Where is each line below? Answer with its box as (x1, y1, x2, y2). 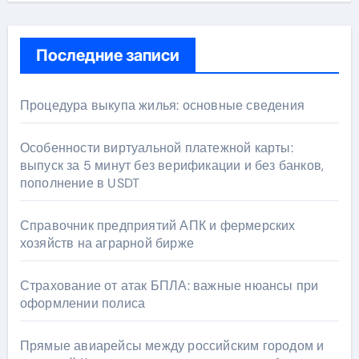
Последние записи (35, 45, 179, 65)
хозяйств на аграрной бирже (19, 234, 194, 252)
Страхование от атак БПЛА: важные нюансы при (19, 276, 319, 294)
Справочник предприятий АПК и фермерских (19, 216, 296, 234)
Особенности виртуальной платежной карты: (19, 139, 293, 156)
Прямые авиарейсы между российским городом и (19, 337, 325, 354)
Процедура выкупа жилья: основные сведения (19, 96, 305, 114)
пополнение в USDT (19, 174, 140, 192)
